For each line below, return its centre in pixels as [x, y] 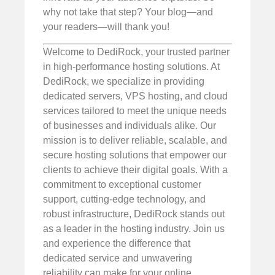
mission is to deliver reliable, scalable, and [135, 140]
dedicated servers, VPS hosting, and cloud [135, 96]
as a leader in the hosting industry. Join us [134, 228]
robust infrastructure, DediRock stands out [134, 214]
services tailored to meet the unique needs [135, 110]
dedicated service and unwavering [118, 258]
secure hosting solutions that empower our [135, 155]
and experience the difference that [117, 243]
